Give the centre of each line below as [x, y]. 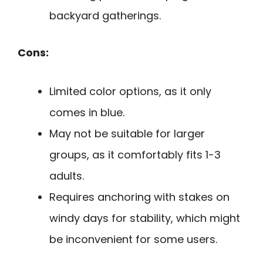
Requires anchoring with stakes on [139, 197]
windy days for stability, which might [145, 218]
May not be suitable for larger [127, 134]
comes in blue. [87, 113]
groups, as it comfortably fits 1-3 [135, 155]
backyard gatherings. [105, 15]
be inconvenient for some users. [133, 240]
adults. [67, 176]
